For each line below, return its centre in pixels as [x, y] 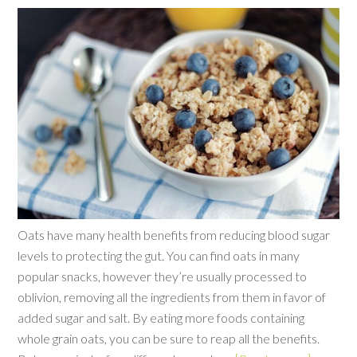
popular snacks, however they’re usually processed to [163, 276]
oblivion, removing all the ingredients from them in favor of [172, 296]
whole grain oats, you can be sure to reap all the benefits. [169, 338]
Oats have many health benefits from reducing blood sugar [174, 234]
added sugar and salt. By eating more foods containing [161, 317]
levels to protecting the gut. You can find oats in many [159, 255]
